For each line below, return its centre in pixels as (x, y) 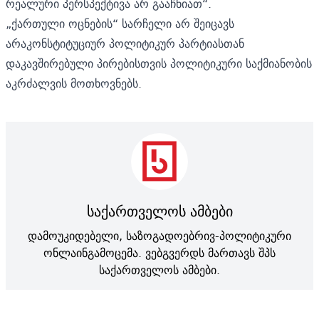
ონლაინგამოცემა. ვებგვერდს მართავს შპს (159, 252)
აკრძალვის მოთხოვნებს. (74, 83)
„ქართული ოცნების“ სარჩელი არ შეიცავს (120, 23)
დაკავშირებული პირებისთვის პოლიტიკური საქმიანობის (159, 63)
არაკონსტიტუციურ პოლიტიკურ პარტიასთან (125, 43)
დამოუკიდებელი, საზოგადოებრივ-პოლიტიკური (159, 235)
